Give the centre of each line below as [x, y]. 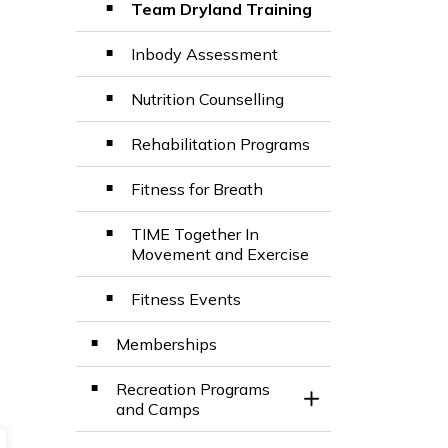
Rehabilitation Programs [220, 143]
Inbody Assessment [204, 53]
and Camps [158, 408]
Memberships [166, 343]
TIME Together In [195, 233]
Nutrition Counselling [207, 98]
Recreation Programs [193, 388]
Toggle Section [365, 407]
